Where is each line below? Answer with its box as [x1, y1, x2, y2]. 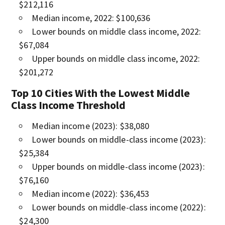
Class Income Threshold [11, 97, 126, 112]
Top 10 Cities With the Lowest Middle [11, 85, 190, 100]
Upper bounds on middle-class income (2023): [32, 160, 205, 172]
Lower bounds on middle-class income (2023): [32, 133, 206, 145]
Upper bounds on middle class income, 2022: [32, 52, 200, 64]
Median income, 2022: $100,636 [32, 12, 151, 24]
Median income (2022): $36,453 [32, 187, 150, 199]
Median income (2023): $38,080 [32, 120, 150, 132]
